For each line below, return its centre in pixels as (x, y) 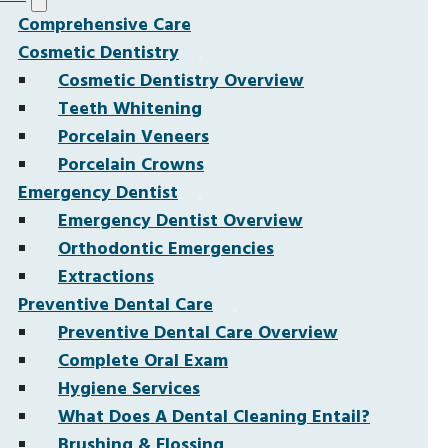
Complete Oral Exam (143, 361)
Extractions (106, 277)
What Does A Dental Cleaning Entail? (214, 417)
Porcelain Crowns (131, 165)
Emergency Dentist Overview (180, 221)
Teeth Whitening (130, 109)
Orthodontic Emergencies (166, 249)
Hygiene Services (129, 389)
